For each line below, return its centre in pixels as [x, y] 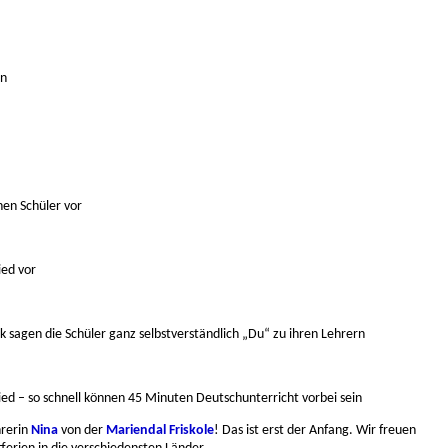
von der [83, 431]
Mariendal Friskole [160, 431]
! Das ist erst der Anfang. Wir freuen [315, 431]
